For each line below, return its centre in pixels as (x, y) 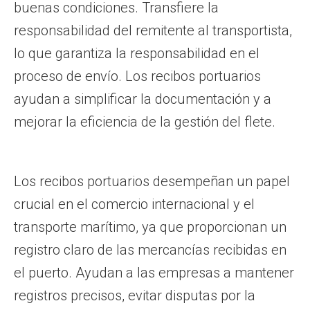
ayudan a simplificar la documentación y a (143, 99)
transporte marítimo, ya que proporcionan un (150, 227)
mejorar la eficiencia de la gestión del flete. (145, 122)
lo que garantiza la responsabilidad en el (137, 53)
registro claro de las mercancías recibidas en (150, 250)
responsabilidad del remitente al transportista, (153, 30)
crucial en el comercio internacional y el (134, 204)
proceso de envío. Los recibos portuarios (137, 76)
